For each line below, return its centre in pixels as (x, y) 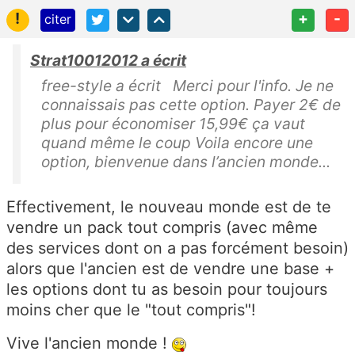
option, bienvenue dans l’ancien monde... (186, 162)
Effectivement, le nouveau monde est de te (169, 207)
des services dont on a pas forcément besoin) (177, 248)
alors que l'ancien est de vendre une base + (170, 269)
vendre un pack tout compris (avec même (162, 227)
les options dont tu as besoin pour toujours (167, 289)
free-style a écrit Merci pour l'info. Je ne (187, 86)
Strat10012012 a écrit (108, 60)
